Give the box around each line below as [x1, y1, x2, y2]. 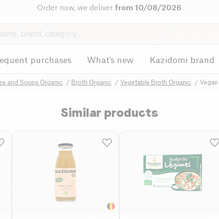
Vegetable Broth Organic [120, 79, 191, 86]
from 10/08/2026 [115, 4, 182, 12]
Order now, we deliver [37, 4, 115, 12]
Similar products [61, 105, 158, 120]
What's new [87, 56, 134, 65]
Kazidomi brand [149, 56, 215, 65]
